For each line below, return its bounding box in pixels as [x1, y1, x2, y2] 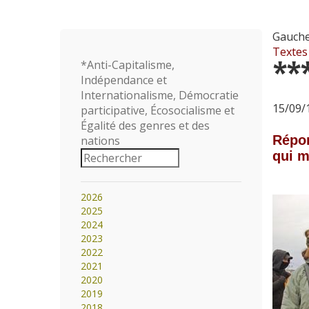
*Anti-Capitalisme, [81, 57, 175, 72]
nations [81, 133, 120, 148]
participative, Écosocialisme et [81, 103, 235, 118]
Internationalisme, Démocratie [81, 88, 239, 103]
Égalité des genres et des [81, 118, 210, 133]
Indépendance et [81, 72, 167, 88]
